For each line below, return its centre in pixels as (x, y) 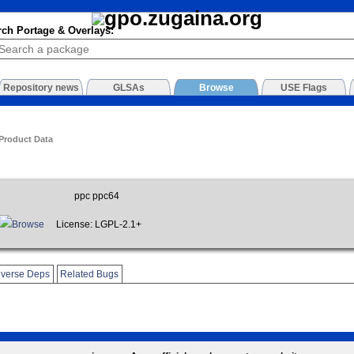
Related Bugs (90, 274)
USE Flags (304, 88)
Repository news (41, 88)
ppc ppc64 (96, 196)
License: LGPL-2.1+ (97, 225)
